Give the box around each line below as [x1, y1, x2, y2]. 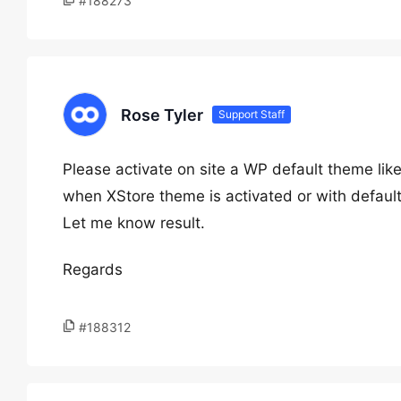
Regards [63, 260, 123, 278]
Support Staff [218, 107, 285, 121]
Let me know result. [63, 214, 205, 232]
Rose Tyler [121, 105, 203, 124]
